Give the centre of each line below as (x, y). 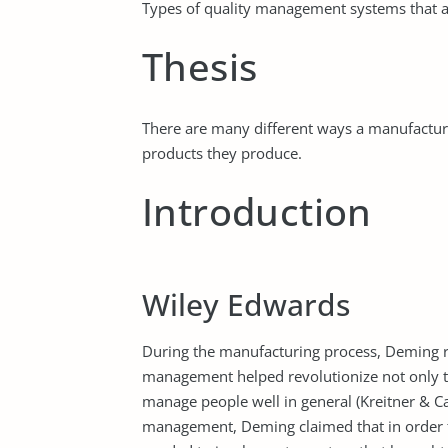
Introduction (257, 211)
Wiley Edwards (246, 304)
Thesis (200, 66)
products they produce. (222, 153)
